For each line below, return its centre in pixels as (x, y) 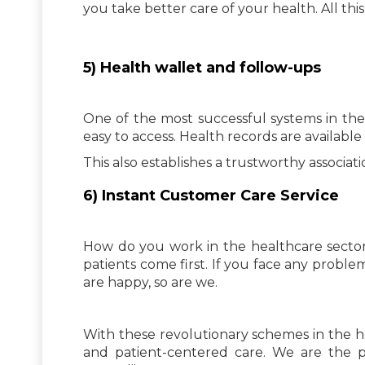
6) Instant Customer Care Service (211, 195)
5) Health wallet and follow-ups (202, 67)
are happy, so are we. (150, 282)
